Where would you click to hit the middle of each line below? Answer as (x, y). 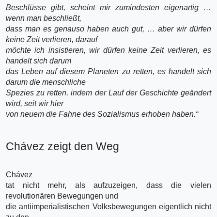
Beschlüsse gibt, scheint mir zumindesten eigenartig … (108, 7)
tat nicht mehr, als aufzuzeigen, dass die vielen (108, 185)
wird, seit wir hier (35, 103)
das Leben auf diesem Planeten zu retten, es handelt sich (108, 71)
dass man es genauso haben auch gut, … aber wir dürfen (108, 29)
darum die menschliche (46, 82)
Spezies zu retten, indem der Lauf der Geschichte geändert (108, 93)
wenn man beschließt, (44, 18)
